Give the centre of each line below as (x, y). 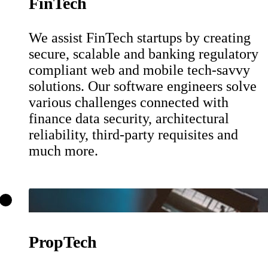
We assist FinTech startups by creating (140, 37)
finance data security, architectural (129, 118)
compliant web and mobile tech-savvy (139, 70)
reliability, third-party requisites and (133, 134)
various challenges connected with (129, 102)
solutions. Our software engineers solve (143, 86)
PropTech (63, 242)
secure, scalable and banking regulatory (144, 54)
